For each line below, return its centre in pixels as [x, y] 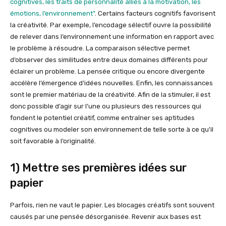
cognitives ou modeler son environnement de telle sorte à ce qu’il [112, 130]
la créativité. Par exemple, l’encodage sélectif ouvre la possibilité [111, 25]
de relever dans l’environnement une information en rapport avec [112, 37]
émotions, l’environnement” [52, 14]
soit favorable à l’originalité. [53, 141]
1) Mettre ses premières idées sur [98, 168]
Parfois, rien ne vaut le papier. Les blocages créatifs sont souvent [112, 205]
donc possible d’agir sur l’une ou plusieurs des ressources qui [106, 106]
